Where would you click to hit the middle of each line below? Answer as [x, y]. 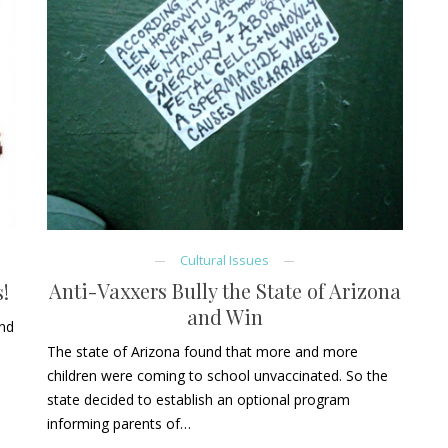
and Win [224, 317]
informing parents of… [118, 424]
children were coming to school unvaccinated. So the [217, 376]
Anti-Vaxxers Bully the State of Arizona [224, 291]
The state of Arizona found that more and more [202, 352]
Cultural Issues [225, 261]
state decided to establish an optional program [198, 400]
